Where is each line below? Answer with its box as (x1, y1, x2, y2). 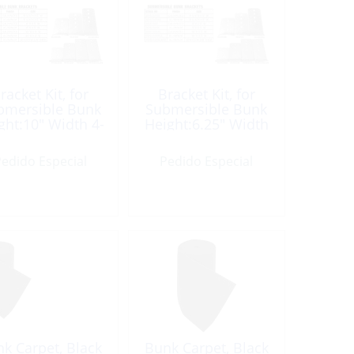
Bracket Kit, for (157, 85, 255, 104)
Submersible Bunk (145, 100, 268, 119)
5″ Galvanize (165, 130, 247, 149)
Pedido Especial (160, 153, 254, 170)
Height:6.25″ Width (144, 115, 269, 134)
